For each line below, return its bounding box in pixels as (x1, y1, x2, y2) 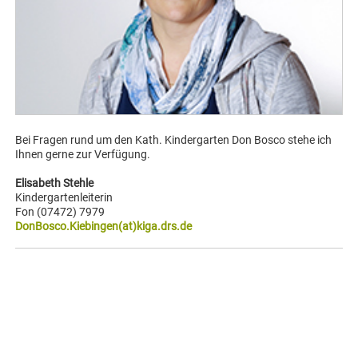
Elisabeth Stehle (15, 176, 94, 189)
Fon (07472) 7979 (15, 205, 105, 218)
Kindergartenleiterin (15, 190, 113, 204)
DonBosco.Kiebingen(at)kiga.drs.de (15, 219, 193, 233)
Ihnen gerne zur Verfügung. (15, 147, 151, 161)
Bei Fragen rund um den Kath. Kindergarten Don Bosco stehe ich (15, 133, 332, 146)
